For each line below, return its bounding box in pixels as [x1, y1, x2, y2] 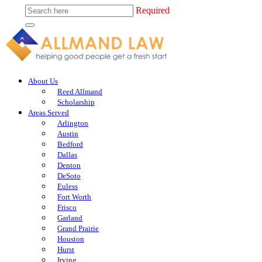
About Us [28, 77, 58, 85]
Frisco [57, 203, 77, 212]
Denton [57, 161, 81, 170]
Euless [57, 182, 78, 191]
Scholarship [57, 98, 95, 106]
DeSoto [57, 171, 81, 180]
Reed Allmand [57, 87, 102, 96]
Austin [57, 129, 78, 138]
